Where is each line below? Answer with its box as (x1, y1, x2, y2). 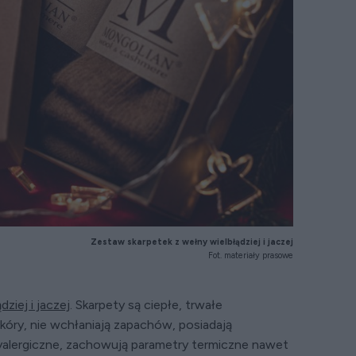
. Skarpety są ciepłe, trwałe (70, 296, 222, 312)
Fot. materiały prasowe (207, 250, 293, 261)
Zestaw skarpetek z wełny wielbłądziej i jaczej (90, 236, 293, 247)
